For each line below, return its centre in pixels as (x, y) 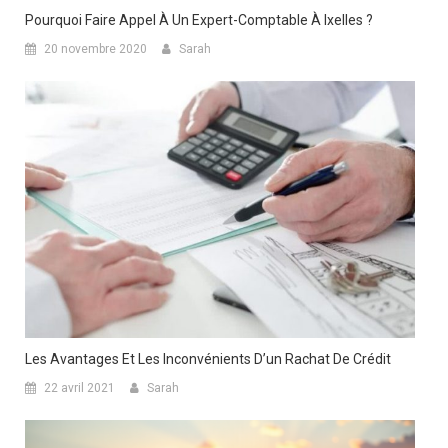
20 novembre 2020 (95, 49)
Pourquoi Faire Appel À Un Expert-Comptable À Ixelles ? (199, 20)
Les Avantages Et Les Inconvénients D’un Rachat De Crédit (208, 359)
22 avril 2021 (79, 388)
